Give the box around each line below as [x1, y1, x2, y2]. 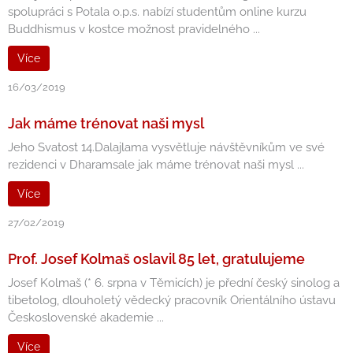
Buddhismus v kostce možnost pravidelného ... [8, 22, 260, 36]
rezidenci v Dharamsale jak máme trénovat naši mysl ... [8, 158, 304, 172]
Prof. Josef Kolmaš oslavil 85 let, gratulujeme [8, 251, 305, 267]
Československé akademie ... [8, 310, 164, 325]
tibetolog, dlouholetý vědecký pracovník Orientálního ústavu [8, 293, 336, 307]
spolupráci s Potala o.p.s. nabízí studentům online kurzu [8, 5, 307, 19]
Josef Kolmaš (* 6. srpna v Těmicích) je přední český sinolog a [8, 276, 340, 290]
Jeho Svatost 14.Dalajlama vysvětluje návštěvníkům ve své [8, 140, 325, 154]
